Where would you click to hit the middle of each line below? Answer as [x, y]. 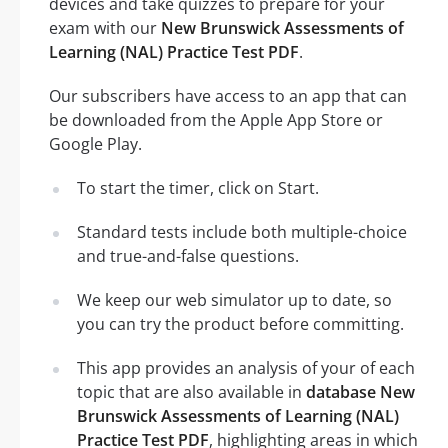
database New [360, 391]
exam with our [105, 27]
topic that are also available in [191, 391]
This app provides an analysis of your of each [246, 367]
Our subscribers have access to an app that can [228, 95]
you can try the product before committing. [240, 323]
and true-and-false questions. [188, 255]
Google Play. [95, 143]
